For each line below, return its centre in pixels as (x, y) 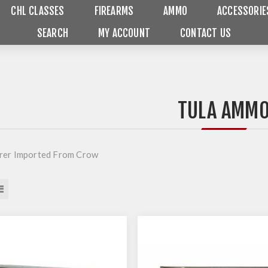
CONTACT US (206, 33)
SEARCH (53, 33)
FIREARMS (114, 11)
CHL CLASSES (38, 11)
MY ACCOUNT (124, 33)
